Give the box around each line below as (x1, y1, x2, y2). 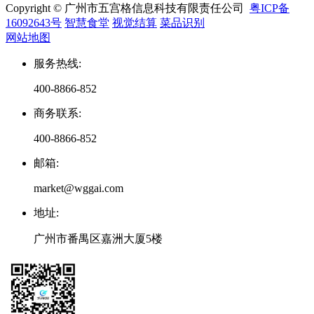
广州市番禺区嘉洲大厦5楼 (34, 232, 163, 245)
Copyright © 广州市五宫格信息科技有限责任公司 (6, 1, 250, 14)
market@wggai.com (34, 182, 123, 194)
